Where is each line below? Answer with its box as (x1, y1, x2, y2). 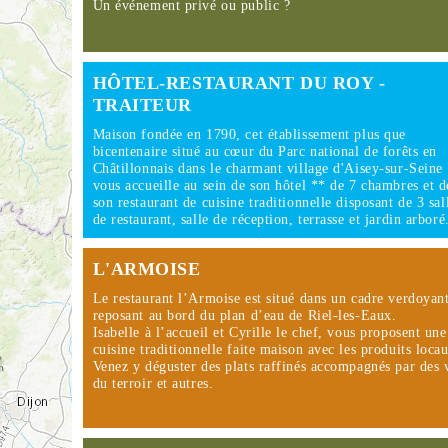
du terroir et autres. (92, 376, 214, 391)
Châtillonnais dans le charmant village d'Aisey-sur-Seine (92, 161, 443, 176)
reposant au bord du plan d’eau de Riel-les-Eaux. (92, 308, 397, 323)
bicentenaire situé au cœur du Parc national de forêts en (92, 144, 437, 159)
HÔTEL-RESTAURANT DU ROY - (92, 73, 386, 93)
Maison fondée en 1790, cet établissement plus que (92, 127, 406, 142)
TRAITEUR (92, 95, 193, 115)
